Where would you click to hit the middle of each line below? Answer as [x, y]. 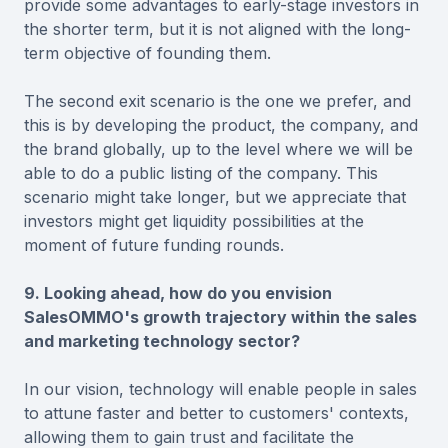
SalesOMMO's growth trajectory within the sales [220, 317]
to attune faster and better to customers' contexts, [216, 413]
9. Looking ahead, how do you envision [178, 293]
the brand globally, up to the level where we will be [218, 149]
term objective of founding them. [147, 53]
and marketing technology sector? [162, 341]
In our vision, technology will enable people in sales [220, 389]
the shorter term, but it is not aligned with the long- [217, 29]
